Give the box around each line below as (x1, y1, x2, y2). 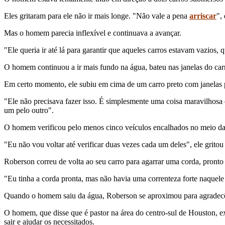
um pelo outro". (4, 105, 54, 115)
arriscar (189, 11, 216, 20)
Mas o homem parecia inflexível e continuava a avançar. (4, 28, 181, 37)
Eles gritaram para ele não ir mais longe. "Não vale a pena (4, 11, 189, 20)
